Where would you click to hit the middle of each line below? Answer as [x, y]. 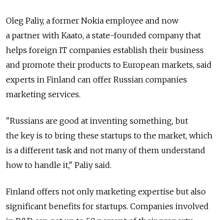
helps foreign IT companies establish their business [105, 50]
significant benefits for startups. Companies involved [107, 206]
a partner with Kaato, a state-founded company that [103, 36]
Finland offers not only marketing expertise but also [106, 192]
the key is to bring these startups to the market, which [109, 136]
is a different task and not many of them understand [106, 151]
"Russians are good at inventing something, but [97, 121]
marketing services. [43, 95]
